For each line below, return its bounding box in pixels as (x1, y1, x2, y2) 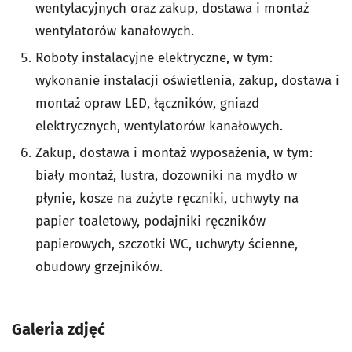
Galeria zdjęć (12, 319, 105, 339)
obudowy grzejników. (35, 258, 163, 275)
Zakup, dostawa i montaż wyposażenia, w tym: (35, 144, 313, 161)
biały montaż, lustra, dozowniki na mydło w (35, 167, 297, 184)
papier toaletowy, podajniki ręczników (35, 212, 266, 229)
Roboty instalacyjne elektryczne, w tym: (35, 49, 273, 66)
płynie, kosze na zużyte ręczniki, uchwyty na (35, 189, 299, 207)
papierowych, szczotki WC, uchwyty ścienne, (35, 235, 298, 252)
